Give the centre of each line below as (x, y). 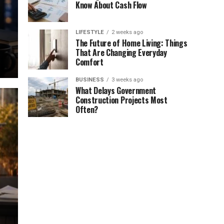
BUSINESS (90, 80)
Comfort (89, 62)
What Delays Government (116, 90)
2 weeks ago (127, 32)
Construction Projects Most (121, 100)
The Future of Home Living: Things (131, 43)
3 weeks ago (127, 80)
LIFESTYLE (90, 32)
